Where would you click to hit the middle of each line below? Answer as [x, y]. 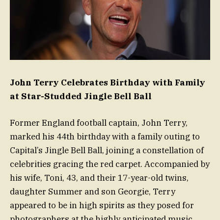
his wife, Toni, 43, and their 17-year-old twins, [99, 178]
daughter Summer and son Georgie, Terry [93, 192]
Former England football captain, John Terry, [99, 123]
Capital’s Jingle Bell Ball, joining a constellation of [107, 151]
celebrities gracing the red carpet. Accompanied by [110, 164]
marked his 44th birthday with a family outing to [105, 137]
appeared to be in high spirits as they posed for [102, 206]
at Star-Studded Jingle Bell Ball [81, 96]
